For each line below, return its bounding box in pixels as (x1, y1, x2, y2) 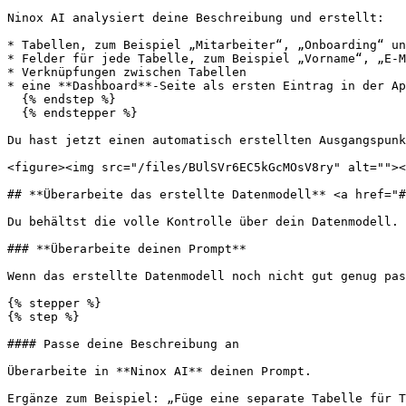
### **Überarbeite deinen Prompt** (7, 242, 246, 256)
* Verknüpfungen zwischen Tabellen (7, 65, 246, 79)
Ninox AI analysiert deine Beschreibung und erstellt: (7, 11, 384, 24)
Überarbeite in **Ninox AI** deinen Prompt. (7, 364, 312, 378)
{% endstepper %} (7, 106, 22, 120)
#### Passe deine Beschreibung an (7, 337, 239, 351)
